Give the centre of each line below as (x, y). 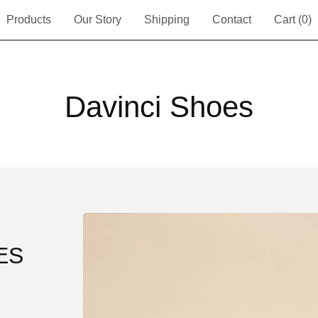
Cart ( (288, 20)
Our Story (98, 20)
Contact (232, 20)
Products (29, 20)
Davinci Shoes (159, 107)
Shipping (167, 20)
